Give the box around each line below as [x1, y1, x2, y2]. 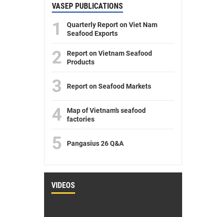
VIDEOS [51, 181, 75, 190]
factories [67, 115, 94, 124]
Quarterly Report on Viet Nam [67, 21, 157, 29]
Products [67, 58, 94, 66]
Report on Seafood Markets [67, 82, 151, 91]
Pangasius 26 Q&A [67, 139, 124, 148]
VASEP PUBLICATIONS [52, 1, 123, 11]
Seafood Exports [67, 30, 118, 38]
